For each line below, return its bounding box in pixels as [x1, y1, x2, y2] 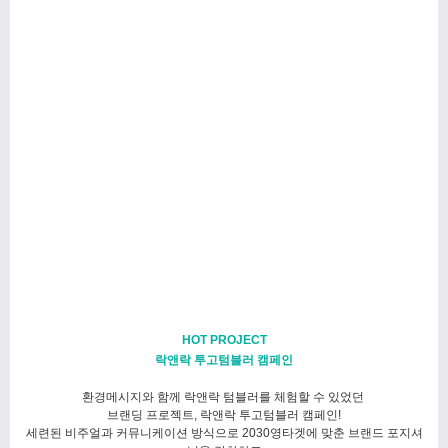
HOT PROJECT [181, 333, 267, 348]
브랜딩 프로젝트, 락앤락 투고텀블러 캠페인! [107, 408, 341, 423]
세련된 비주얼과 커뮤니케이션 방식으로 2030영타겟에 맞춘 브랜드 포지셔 [25, 426, 423, 441]
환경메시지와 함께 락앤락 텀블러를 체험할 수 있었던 [81, 390, 367, 405]
